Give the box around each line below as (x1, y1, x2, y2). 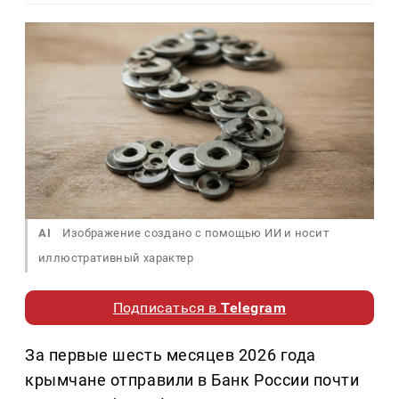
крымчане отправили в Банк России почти (25, 370, 360, 389)
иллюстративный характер (38, 250, 193, 265)
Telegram (221, 298, 287, 316)
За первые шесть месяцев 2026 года (25, 345, 316, 364)
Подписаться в (112, 298, 222, 316)
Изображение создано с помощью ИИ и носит (60, 225, 330, 240)
